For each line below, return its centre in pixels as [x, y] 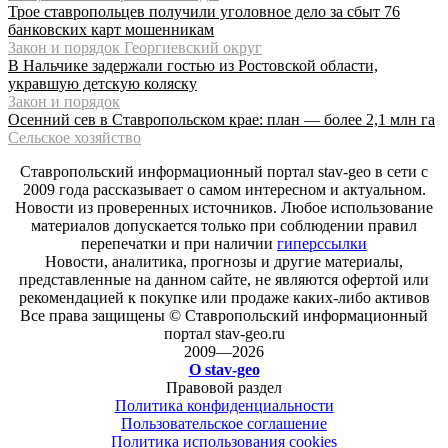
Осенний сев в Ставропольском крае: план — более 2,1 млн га [221, 119]
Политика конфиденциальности [224, 405]
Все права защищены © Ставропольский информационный [224, 315]
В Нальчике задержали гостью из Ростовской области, [193, 65]
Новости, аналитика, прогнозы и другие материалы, [224, 261]
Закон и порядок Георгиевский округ [135, 47]
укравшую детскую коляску [102, 83]
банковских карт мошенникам [111, 29]
